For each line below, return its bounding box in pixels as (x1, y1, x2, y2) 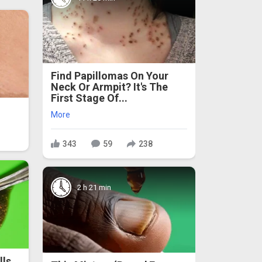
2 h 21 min (77, 182, 111, 192)
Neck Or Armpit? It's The (51, 81, 168, 94)
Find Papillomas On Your (51, 70, 168, 82)
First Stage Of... (51, 92, 127, 105)
